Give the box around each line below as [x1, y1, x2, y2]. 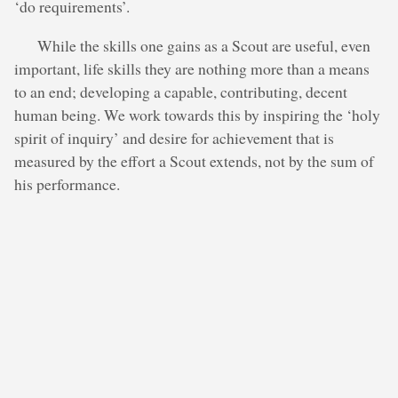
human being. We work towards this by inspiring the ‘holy [14, 103, 380, 125]
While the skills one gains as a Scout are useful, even [37, 34, 371, 56]
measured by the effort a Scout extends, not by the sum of [14, 149, 374, 171]
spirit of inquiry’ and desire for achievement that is [14, 126, 334, 148]
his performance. [14, 172, 120, 195]
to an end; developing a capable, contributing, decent [14, 80, 347, 102]
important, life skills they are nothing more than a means [14, 57, 370, 79]
